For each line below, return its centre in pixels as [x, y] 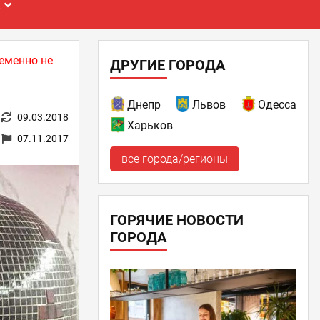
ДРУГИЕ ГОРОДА [167, 65]
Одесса [277, 105]
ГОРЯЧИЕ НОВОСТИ [176, 220]
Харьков [150, 125]
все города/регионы [174, 159]
